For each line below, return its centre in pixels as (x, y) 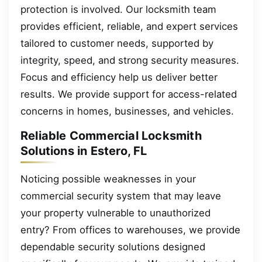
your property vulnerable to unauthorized (116, 213)
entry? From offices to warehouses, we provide (130, 230)
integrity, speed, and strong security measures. (130, 60)
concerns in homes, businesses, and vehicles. (127, 111)
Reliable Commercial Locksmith (111, 136)
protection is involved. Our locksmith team (118, 9)
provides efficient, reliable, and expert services (129, 26)
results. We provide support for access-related (129, 94)
